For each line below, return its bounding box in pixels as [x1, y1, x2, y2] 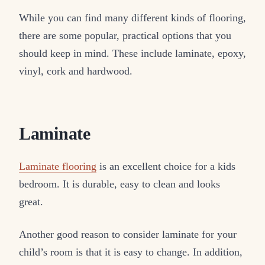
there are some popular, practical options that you [19, 29, 231, 41]
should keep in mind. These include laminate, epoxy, [19, 47, 246, 59]
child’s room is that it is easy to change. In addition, [19, 246, 243, 258]
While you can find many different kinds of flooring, [19, 11, 246, 24]
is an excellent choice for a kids [96, 160, 235, 173]
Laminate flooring [19, 160, 96, 173]
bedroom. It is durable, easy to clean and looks [19, 178, 220, 190]
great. [19, 196, 43, 208]
